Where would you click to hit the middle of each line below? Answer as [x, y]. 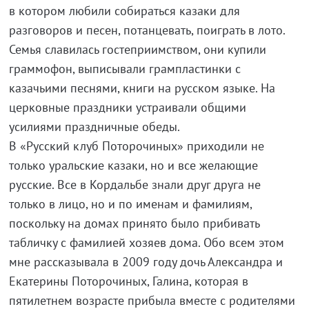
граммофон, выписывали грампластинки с [124, 69]
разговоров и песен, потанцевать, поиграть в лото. [147, 30]
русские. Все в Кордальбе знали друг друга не [134, 185]
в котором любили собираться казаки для [124, 11]
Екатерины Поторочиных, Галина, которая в [128, 281]
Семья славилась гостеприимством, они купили [137, 50]
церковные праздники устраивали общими [127, 108]
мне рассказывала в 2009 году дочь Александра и [146, 262]
